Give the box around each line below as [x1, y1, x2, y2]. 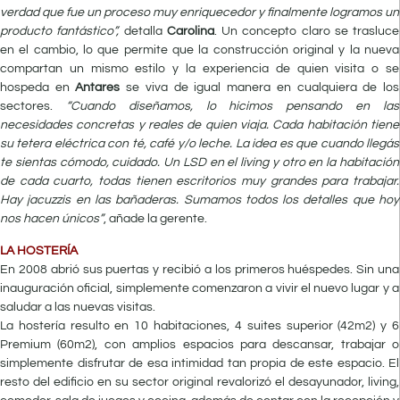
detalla [123, 25, 167, 38]
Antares [75, 81, 121, 95]
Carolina [166, 25, 214, 38]
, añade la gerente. [104, 212, 207, 226]
